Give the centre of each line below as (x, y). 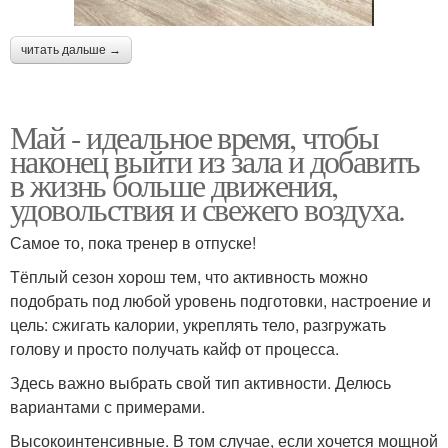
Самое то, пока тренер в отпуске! (133, 242)
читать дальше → (71, 49)
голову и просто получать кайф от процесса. (174, 348)
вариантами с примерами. (107, 406)
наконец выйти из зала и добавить (215, 160)
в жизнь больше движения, (174, 184)
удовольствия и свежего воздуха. (207, 208)
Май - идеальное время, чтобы (194, 136)
